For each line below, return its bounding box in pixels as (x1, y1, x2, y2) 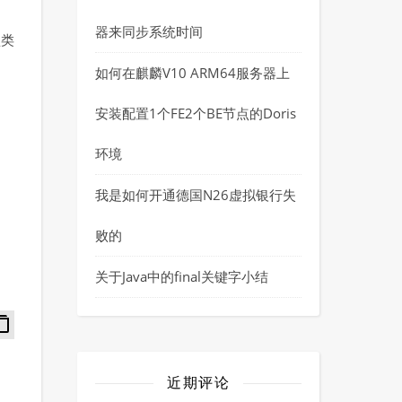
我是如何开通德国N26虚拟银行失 (95, 186, 296, 204)
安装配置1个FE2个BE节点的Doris (95, 104, 296, 122)
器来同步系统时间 (95, 22, 203, 40)
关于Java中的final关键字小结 (95, 267, 268, 285)
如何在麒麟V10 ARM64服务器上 (95, 64, 290, 82)
